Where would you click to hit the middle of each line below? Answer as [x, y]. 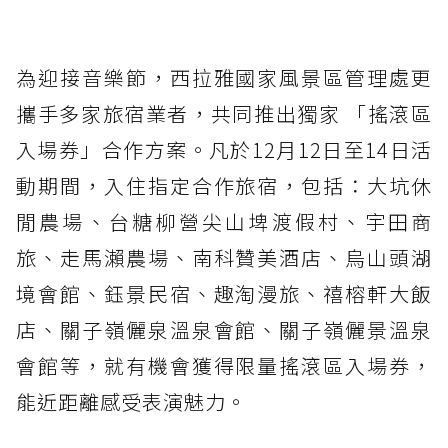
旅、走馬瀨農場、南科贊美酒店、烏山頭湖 [224, 257]
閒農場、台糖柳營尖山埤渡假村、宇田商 [224, 221]
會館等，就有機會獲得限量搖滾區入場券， [224, 365]
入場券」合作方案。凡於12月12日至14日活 [224, 149]
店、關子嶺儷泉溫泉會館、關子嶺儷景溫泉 [224, 329]
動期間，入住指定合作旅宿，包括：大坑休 [224, 185]
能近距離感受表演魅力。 [131, 401]
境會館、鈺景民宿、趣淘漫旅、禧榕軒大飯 [224, 293]
